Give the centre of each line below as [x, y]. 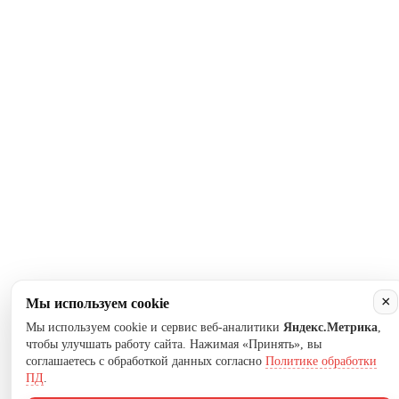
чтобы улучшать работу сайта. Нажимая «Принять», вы [174, 344]
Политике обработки [321, 361]
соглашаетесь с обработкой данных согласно [146, 361]
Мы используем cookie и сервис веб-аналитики [155, 327]
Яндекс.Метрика [330, 327]
